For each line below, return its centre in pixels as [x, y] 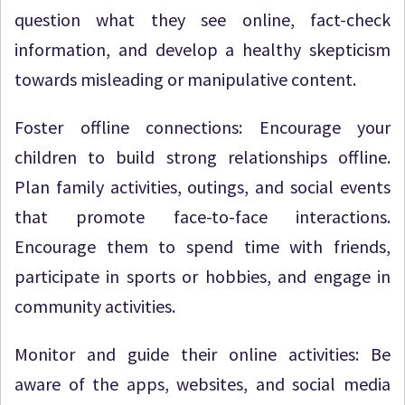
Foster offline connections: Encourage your [202, 127]
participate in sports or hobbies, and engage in [202, 276]
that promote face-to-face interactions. [202, 217]
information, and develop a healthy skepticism [202, 49]
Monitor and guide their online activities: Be [202, 354]
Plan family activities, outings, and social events [202, 187]
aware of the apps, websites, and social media [202, 384]
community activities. [95, 306]
